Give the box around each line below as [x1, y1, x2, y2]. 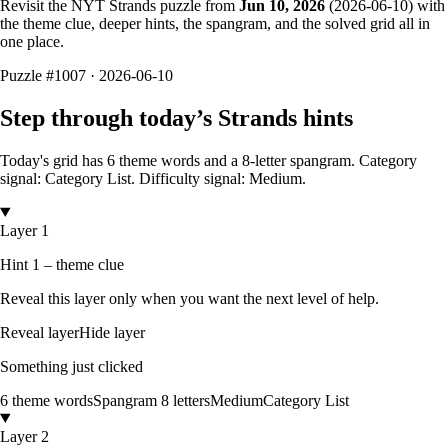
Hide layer [79, 323, 145, 341]
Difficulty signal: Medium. [139, 169, 306, 187]
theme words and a [119, 151, 238, 169]
